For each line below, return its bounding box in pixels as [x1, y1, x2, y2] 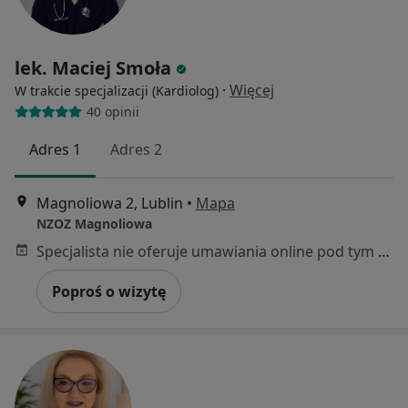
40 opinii [86, 103, 139, 121]
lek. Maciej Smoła [15, 55, 171, 80]
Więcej [229, 79, 274, 100]
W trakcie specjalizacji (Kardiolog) [15, 81, 219, 99]
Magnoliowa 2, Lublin [36, 193, 183, 214]
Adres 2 [110, 138, 162, 159]
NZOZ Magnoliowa [36, 215, 152, 233]
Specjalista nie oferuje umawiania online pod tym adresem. [378, 241, 390, 262]
